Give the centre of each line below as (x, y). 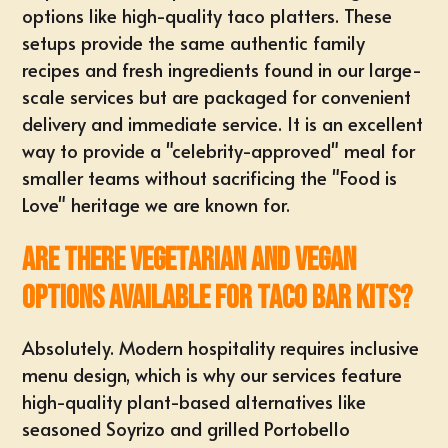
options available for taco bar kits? (217, 298)
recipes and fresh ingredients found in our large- (222, 69)
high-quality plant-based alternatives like (194, 401)
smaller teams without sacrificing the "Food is (210, 177)
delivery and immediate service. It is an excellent (223, 123)
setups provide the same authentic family (194, 42)
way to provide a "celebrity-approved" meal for (219, 150)
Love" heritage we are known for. (156, 204)
